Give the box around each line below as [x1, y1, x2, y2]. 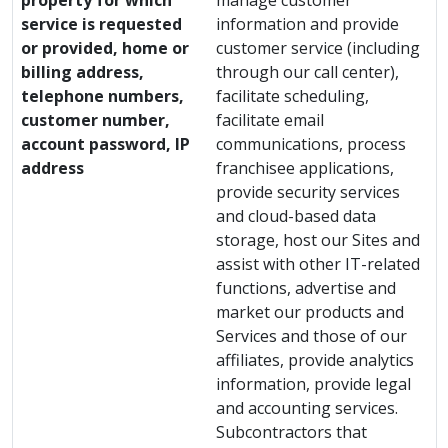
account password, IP [21, 133, 190, 155]
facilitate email [216, 109, 324, 131]
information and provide [216, 13, 399, 35]
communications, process [216, 133, 406, 155]
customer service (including [216, 37, 420, 59]
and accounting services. [216, 397, 398, 419]
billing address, [21, 61, 144, 83]
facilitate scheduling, [216, 85, 369, 107]
